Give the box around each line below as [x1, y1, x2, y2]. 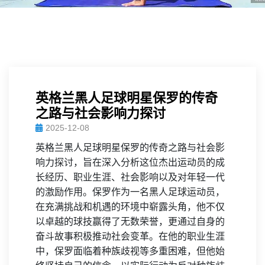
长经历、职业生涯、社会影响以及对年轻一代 [35, 172, 225, 182]
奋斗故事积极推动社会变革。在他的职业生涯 [35, 231, 225, 241]
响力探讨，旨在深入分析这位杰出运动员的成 [35, 157, 225, 167]
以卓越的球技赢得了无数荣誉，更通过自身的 [35, 216, 225, 227]
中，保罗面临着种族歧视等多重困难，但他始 [35, 246, 225, 256]
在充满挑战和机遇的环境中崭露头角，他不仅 [35, 202, 225, 212]
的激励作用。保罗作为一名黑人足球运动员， [35, 187, 225, 197]
